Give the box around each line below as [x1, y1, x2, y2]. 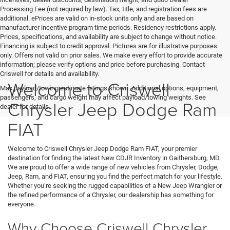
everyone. [8, 200, 35, 208]
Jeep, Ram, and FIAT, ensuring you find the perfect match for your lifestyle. [8, 172, 222, 180]
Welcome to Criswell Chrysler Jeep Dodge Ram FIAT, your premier [8, 144, 197, 152]
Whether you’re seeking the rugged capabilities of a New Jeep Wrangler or [8, 181, 222, 189]
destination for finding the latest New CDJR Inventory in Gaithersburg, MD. [8, 154, 221, 162]
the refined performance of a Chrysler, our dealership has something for [8, 190, 214, 199]
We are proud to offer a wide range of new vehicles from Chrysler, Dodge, [8, 163, 219, 171]
